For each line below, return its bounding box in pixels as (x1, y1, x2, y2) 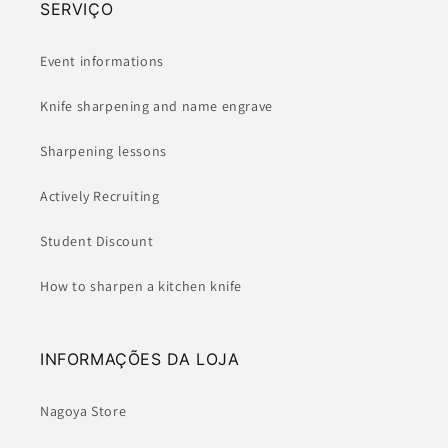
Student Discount (40, 232, 154, 251)
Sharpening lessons (40, 142, 167, 161)
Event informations (40, 52, 164, 71)
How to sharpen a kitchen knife (40, 277, 242, 296)
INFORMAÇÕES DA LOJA (40, 349, 240, 370)
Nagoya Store (40, 402, 127, 421)
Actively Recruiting (40, 187, 160, 206)
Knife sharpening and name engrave (40, 97, 273, 116)
